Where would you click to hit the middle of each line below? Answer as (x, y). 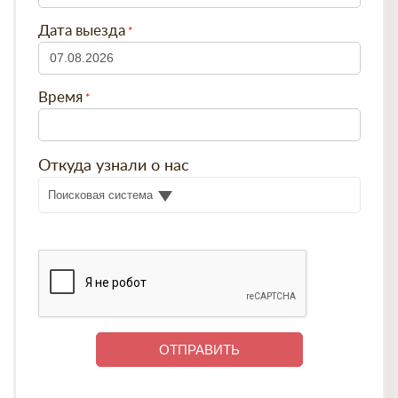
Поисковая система (100, 195)
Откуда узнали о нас (114, 166)
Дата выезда (82, 31)
